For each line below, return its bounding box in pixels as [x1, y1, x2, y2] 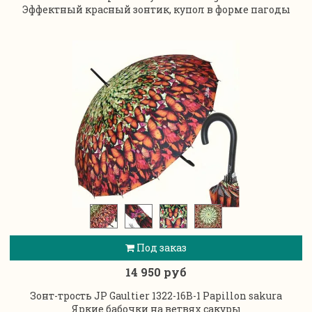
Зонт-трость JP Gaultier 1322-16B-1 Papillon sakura [30, 288, 282, 302]
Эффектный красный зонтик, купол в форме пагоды [22, 3, 290, 17]
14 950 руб [125, 265, 187, 280]
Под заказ [134, 241, 187, 255]
